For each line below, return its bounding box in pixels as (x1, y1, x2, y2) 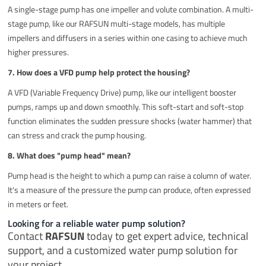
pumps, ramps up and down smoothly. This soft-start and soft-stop (8, 100, 244, 113)
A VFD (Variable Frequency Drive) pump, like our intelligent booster (8, 85, 237, 99)
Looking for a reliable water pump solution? (8, 216, 186, 230)
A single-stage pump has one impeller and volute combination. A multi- (8, 2, 254, 15)
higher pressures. (8, 45, 69, 58)
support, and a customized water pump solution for (8, 242, 238, 258)
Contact (8, 227, 46, 244)
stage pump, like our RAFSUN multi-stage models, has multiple (8, 17, 226, 30)
